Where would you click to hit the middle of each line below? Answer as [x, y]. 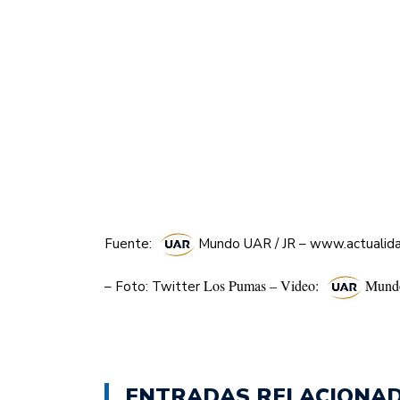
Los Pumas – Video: [263, 286]
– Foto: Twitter [154, 287]
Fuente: [130, 244]
